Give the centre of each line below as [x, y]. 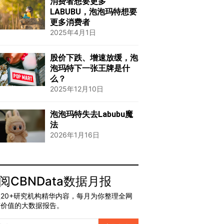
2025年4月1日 [73, 32]
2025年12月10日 [77, 89]
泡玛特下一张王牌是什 [90, 68]
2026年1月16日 [75, 135]
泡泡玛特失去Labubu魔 [92, 114]
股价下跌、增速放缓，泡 [94, 58]
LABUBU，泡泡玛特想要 [94, 12]
